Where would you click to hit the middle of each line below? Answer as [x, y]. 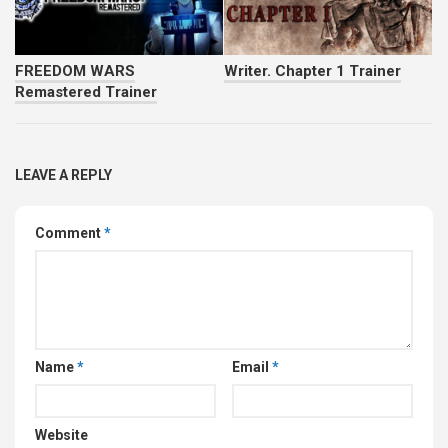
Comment [69, 233]
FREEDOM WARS [75, 71]
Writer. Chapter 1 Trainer [312, 71]
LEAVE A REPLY [63, 175]
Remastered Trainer [86, 92]
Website [61, 435]
